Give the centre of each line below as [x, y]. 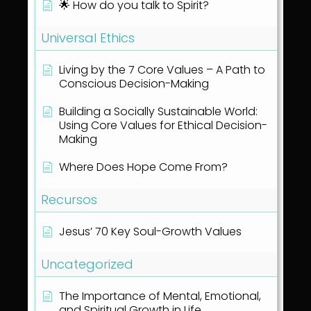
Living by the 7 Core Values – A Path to [162, 70]
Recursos [69, 200]
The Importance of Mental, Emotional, [160, 296]
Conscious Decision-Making [134, 84]
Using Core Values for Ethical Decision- [163, 126]
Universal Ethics [88, 38]
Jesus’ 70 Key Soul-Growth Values [150, 232]
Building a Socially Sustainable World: [158, 112]
